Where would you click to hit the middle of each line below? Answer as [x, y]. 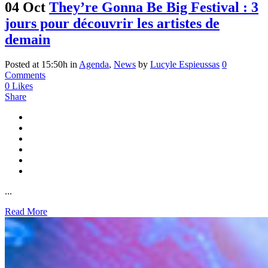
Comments [25, 75]
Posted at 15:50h [36, 65]
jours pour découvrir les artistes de [112, 23]
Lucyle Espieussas [185, 65]
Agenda [94, 65]
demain [28, 39]
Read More [26, 212]
